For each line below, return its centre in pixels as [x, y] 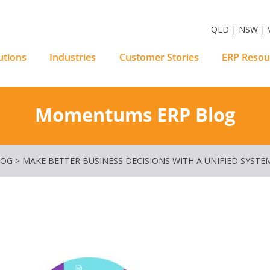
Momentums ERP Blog [135, 115]
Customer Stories [159, 57]
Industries [73, 57]
